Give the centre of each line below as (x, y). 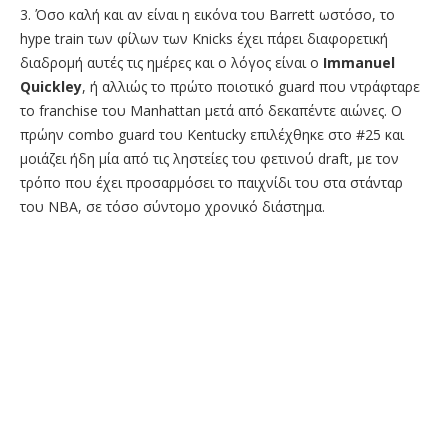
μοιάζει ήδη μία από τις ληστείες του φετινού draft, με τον (209, 159)
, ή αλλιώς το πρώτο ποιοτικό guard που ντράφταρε (251, 87)
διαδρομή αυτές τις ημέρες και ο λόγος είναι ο (171, 63)
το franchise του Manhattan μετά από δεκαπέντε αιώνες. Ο (211, 111)
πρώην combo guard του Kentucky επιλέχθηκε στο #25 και (212, 135)
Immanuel (359, 63)
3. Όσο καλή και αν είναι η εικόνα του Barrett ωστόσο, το (207, 15)
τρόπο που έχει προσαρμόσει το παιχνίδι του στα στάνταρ (211, 183)
